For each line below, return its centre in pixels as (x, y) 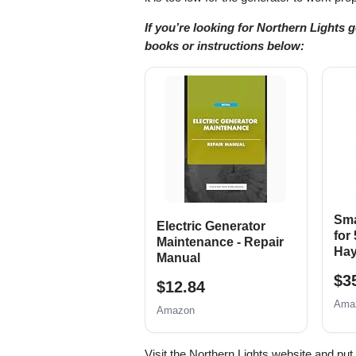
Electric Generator (211, 226)
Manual (178, 258)
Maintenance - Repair (220, 242)
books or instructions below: (224, 46)
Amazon (176, 310)
